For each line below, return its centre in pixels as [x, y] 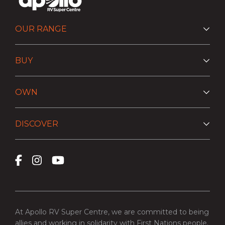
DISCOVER [37, 124]
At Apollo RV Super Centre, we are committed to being [112, 212]
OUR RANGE [41, 29]
